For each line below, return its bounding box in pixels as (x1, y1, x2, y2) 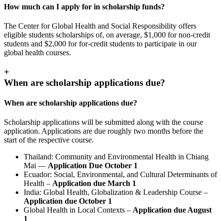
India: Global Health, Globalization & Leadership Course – (24, 188, 208, 197)
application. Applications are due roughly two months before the (4, 127, 203, 136)
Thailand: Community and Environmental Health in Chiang (24, 152, 209, 161)
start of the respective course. (4, 136, 96, 145)
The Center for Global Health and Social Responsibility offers (4, 21, 196, 30)
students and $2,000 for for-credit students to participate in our (4, 39, 197, 48)
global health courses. (4, 48, 73, 57)
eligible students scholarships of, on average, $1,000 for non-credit (4, 30, 210, 39)
